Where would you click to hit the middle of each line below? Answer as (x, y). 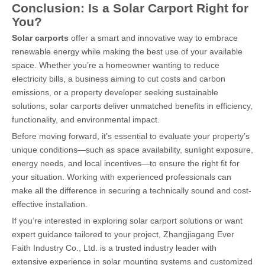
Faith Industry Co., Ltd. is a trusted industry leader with (114, 248)
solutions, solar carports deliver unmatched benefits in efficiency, (132, 106)
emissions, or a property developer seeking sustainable (115, 92)
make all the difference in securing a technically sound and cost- (132, 190)
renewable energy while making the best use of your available (127, 51)
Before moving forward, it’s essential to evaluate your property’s (131, 136)
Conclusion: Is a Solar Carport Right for (130, 8)
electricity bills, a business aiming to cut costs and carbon (119, 79)
